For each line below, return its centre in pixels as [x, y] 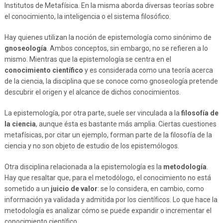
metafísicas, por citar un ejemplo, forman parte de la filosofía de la [108, 135]
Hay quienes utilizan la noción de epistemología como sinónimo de [108, 37]
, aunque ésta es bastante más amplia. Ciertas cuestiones [126, 124]
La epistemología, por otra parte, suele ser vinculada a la [93, 113]
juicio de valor [74, 189]
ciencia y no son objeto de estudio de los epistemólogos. [92, 146]
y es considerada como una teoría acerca [148, 70]
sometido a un [27, 189]
